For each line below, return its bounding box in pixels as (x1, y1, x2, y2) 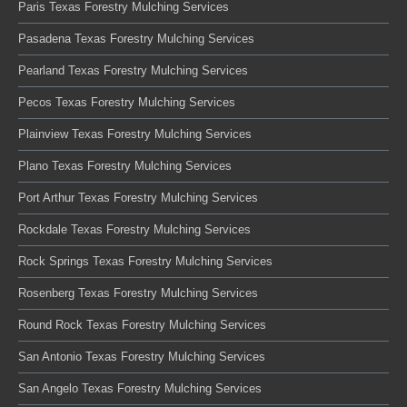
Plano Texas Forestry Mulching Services (18, 158, 232, 173)
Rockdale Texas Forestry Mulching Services (18, 222, 251, 236)
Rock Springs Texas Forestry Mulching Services (18, 253, 273, 268)
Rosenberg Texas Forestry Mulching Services (18, 285, 258, 300)
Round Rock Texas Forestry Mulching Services (18, 317, 266, 332)
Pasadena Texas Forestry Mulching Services (18, 31, 254, 45)
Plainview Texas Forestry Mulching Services (18, 126, 252, 141)
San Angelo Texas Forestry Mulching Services (18, 381, 262, 395)
